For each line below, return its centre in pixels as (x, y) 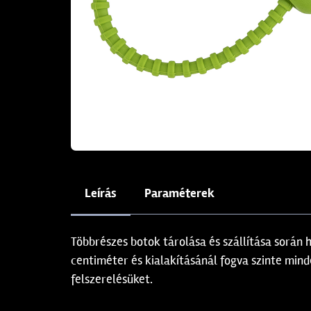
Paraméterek (179, 193)
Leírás (101, 193)
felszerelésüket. (112, 279)
